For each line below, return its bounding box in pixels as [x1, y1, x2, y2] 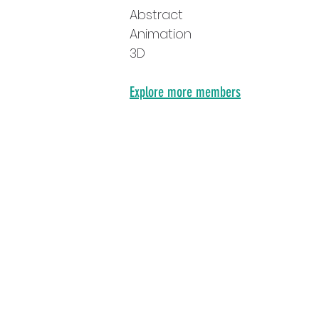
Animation [130, 25, 192, 43]
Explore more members [130, 83, 241, 100]
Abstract [130, 6, 183, 23]
